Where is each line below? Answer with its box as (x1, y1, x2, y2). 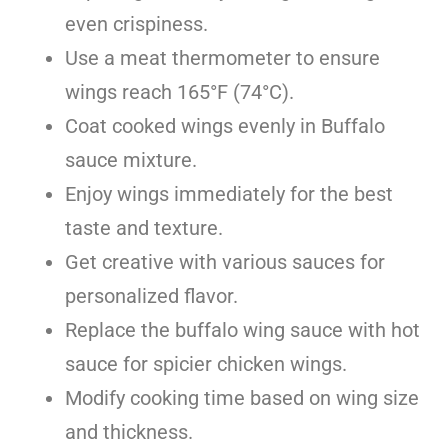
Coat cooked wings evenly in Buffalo (65, 113, 385, 138)
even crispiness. (65, 11, 208, 36)
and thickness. (65, 419, 193, 444)
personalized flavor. (65, 283, 238, 308)
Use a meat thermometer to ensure (65, 45, 380, 70)
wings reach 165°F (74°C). (65, 79, 294, 104)
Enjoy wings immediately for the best (65, 181, 393, 206)
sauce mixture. (65, 147, 197, 172)
